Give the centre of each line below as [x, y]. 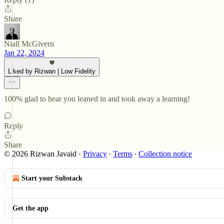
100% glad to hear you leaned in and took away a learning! [97, 99]
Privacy [95, 154]
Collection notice [165, 154]
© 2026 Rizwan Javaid [40, 154]
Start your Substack [52, 178]
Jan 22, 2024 [24, 53]
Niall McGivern [29, 44]
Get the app [30, 208]
